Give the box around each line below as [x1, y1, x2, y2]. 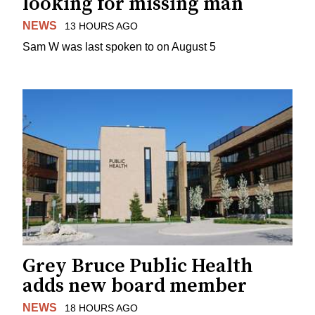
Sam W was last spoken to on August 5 [22, 41, 216, 53]
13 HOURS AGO [64, 20, 138, 32]
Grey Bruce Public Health [22, 254, 253, 279]
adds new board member [22, 274, 247, 299]
